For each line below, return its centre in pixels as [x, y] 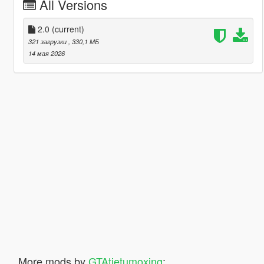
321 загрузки [48, 41]
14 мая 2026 [46, 53]
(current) [68, 29]
